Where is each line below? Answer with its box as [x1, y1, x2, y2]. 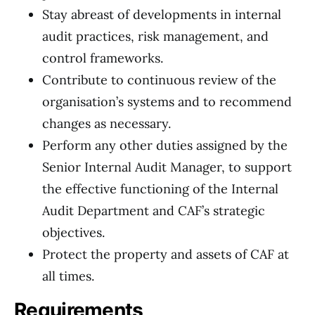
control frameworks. [42, 50, 163, 66]
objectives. [42, 224, 105, 240]
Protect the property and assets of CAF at [42, 246, 289, 262]
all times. [42, 268, 94, 284]
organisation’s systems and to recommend [42, 94, 292, 110]
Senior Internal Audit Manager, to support [42, 159, 292, 175]
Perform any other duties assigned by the [42, 137, 288, 153]
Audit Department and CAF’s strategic [42, 202, 265, 219]
